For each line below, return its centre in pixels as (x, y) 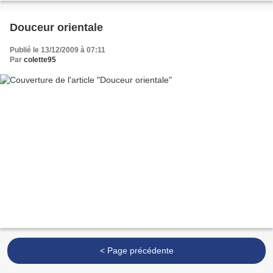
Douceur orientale (56, 28)
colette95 (40, 60)
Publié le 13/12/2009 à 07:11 (58, 50)
